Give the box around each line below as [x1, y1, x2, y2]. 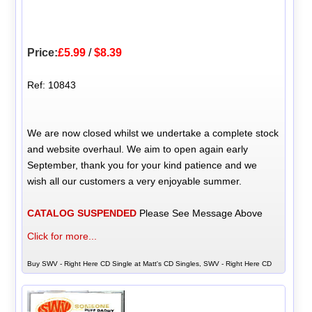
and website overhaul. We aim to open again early [27, 143, 249, 155]
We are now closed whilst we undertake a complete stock [27, 127, 279, 139]
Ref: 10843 [27, 79, 77, 91]
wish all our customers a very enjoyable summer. [27, 175, 242, 187]
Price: [27, 47, 58, 59]
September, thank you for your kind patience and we [27, 159, 258, 171]
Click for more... [27, 231, 97, 242]
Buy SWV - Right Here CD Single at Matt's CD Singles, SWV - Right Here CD [27, 260, 272, 268]
